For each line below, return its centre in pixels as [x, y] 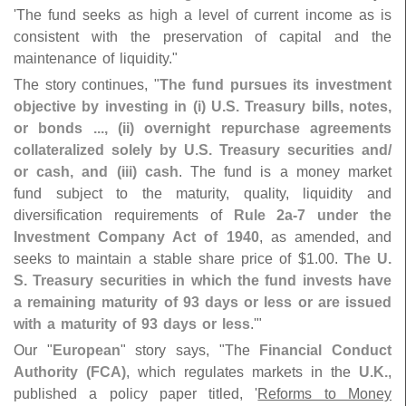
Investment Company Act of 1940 [136, 237]
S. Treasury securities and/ [295, 150]
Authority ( [52, 372]
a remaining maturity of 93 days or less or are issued [203, 302]
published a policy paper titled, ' [136, 394]
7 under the [345, 215]
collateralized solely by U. [106, 150]
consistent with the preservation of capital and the [203, 37]
